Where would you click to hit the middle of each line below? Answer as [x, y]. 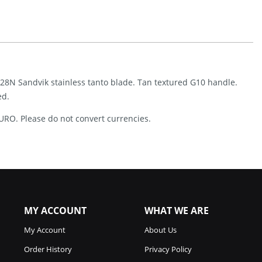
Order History [48, 249]
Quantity [90, 22]
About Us [161, 230]
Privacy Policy [168, 249]
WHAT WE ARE [177, 211]
